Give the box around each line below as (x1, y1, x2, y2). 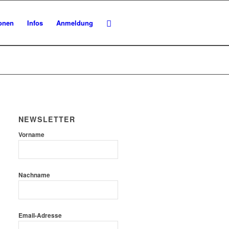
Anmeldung (56, 18, 93, 28)
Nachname (18, 171, 51, 180)
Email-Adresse (18, 211, 62, 220)
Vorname (18, 130, 45, 140)
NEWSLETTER (18, 114, 76, 124)
